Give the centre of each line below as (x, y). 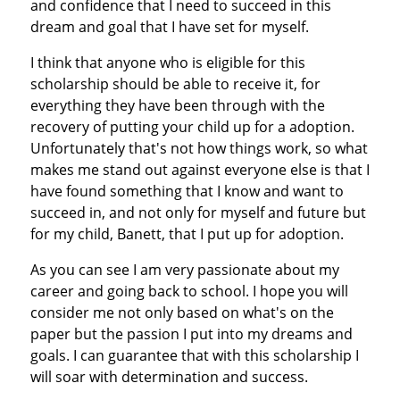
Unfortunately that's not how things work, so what (199, 148)
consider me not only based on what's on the (182, 312)
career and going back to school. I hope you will (189, 291)
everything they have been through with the (177, 105)
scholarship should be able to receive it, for (175, 83)
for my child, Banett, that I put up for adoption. (187, 233)
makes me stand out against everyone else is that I (200, 169)
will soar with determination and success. (169, 376)
